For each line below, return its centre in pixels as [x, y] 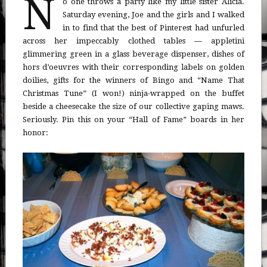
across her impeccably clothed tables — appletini [133, 41]
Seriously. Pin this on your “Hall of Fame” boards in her [133, 119]
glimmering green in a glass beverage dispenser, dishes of [133, 54]
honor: [35, 132]
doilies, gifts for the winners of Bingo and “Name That [133, 80]
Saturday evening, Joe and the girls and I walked [153, 14]
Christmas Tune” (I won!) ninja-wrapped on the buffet [133, 93]
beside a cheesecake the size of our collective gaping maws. [133, 106]
